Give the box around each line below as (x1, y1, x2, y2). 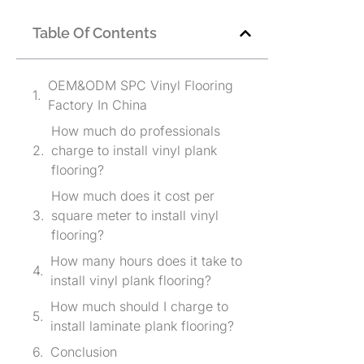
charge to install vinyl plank (51, 142, 217, 159)
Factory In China (48, 97, 147, 114)
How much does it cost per (51, 188, 214, 205)
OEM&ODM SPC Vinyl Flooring (48, 77, 233, 94)
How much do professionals (51, 123, 220, 140)
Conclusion (50, 344, 117, 361)
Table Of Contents (32, 24, 157, 42)
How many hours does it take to (50, 253, 242, 270)
